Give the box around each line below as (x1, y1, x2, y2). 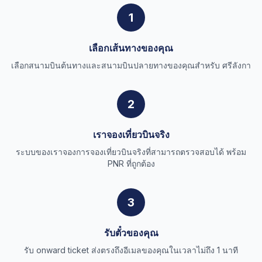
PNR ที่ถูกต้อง (107, 158, 155, 168)
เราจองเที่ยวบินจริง (92, 129, 170, 140)
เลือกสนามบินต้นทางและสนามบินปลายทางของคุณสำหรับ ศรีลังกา (11, 60, 251, 70)
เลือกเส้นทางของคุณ (89, 42, 173, 54)
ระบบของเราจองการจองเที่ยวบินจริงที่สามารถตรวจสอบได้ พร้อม (16, 147, 246, 157)
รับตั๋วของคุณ (104, 227, 158, 239)
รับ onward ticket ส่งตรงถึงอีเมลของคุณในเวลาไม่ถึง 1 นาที (24, 245, 238, 255)
